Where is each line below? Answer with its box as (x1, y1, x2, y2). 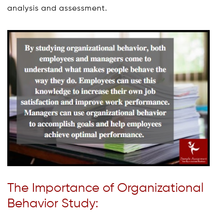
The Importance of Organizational (7, 182, 203, 195)
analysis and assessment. (7, 4, 108, 13)
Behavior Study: (7, 197, 98, 210)
